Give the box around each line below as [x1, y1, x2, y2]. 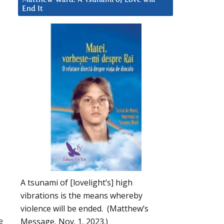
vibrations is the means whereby [20, 189, 142, 201]
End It [22, 5, 43, 13]
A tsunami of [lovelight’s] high [20, 176, 132, 188]
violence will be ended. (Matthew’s [20, 202, 148, 214]
